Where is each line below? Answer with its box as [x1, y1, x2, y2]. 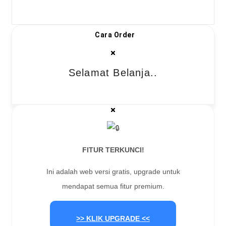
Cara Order [95, 31, 135, 39]
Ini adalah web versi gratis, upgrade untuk [46, 167, 180, 176]
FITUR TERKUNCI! [82, 146, 144, 154]
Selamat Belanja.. [68, 67, 158, 79]
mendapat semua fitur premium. [62, 182, 164, 191]
